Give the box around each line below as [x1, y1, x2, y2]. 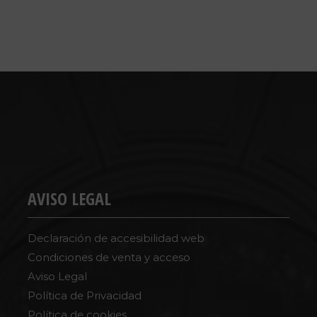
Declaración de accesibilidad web [28, 231, 205, 246]
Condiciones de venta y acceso [28, 250, 191, 265]
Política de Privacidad [28, 289, 142, 303]
